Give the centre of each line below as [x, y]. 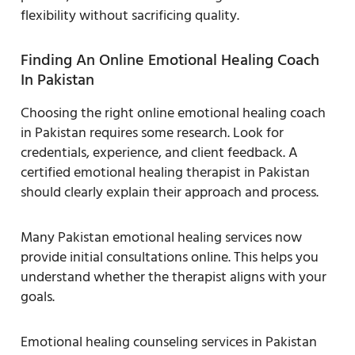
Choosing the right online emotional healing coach [173, 113]
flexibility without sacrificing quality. [130, 15]
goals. [38, 296]
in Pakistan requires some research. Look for [152, 132]
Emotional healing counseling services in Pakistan [169, 342]
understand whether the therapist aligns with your [174, 277]
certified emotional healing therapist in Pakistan [165, 172]
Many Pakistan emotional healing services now [161, 237]
